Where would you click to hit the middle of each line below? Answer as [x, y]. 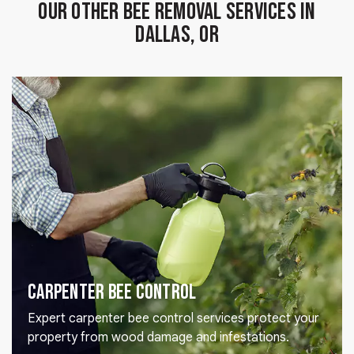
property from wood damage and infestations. [158, 338]
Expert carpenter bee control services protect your [173, 319]
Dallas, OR [177, 35]
